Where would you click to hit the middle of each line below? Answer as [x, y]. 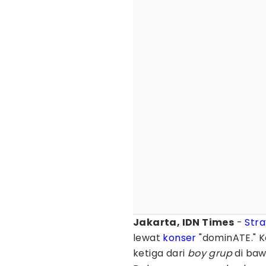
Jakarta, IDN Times [184, 222]
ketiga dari [160, 253]
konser [180, 238]
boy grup [210, 253]
